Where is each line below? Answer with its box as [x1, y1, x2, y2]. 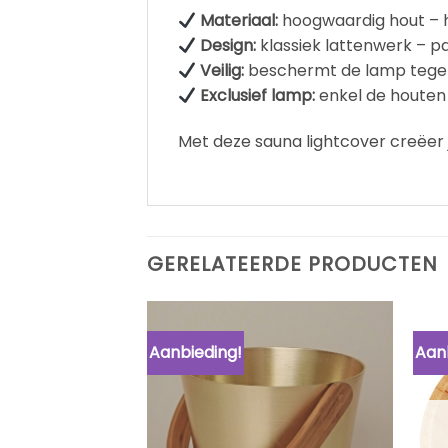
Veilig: [200, 59, 245, 83]
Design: [200, 34, 257, 58]
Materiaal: [200, 9, 279, 33]
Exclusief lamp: [200, 84, 316, 108]
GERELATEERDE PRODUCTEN [147, 250, 438, 279]
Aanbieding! [148, 341, 242, 365]
